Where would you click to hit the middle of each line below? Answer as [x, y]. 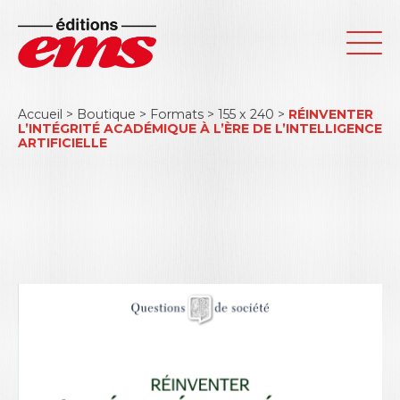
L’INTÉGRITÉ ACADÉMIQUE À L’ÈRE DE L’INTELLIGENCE [200, 129]
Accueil [40, 114]
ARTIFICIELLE [62, 143]
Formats [177, 114]
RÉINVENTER [331, 114]
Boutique [106, 114]
